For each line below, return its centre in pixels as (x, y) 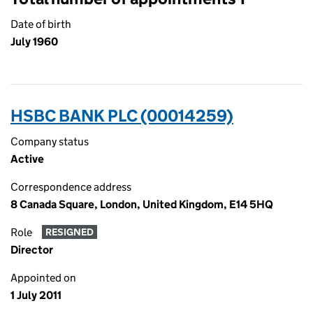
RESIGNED (69, 232)
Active (27, 159)
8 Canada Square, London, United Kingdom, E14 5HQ (142, 204)
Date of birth (41, 24)
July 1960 (34, 42)
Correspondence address (71, 187)
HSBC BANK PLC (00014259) (122, 116)
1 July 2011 (36, 295)
